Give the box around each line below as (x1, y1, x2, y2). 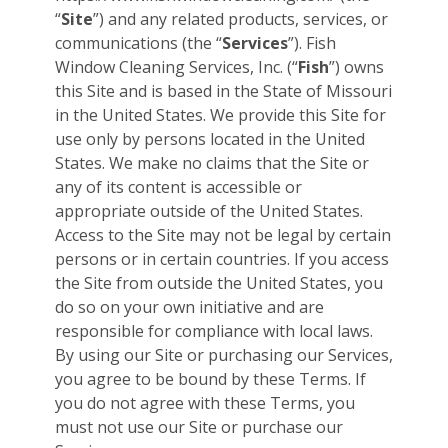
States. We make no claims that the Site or (55, 152, 369, 175)
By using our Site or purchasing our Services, (55, 344, 393, 367)
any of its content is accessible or (55, 176, 302, 199)
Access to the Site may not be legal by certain (55, 224, 391, 247)
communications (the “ (55, 32, 222, 55)
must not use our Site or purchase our (55, 416, 343, 439)
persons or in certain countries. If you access (55, 248, 389, 271)
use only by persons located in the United (55, 128, 365, 151)
